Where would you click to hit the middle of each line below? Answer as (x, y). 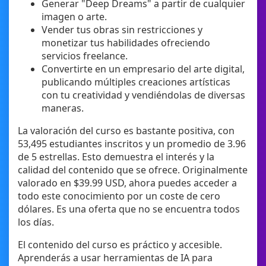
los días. (36, 222)
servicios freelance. (85, 56)
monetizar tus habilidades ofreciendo (126, 43)
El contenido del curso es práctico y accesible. (120, 245)
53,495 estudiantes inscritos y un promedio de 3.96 (132, 144)
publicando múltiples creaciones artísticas (136, 82)
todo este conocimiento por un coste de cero (119, 196)
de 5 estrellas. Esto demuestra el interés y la (116, 157)
